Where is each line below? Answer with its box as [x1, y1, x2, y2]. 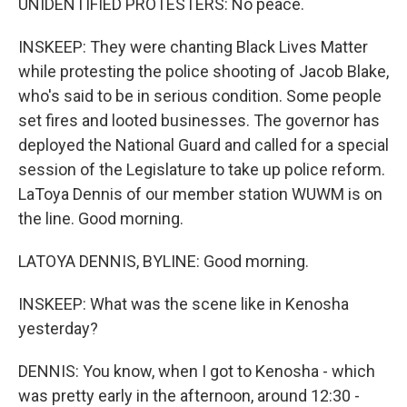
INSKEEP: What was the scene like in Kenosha [18, 294, 349, 313]
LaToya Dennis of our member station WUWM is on [18, 184, 382, 203]
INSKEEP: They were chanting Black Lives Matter [18, 37, 368, 56]
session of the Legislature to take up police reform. [18, 160, 385, 179]
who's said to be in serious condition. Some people [18, 86, 382, 105]
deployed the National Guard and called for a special [18, 135, 389, 154]
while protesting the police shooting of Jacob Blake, [18, 62, 389, 81]
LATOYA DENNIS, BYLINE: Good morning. [18, 252, 309, 271]
